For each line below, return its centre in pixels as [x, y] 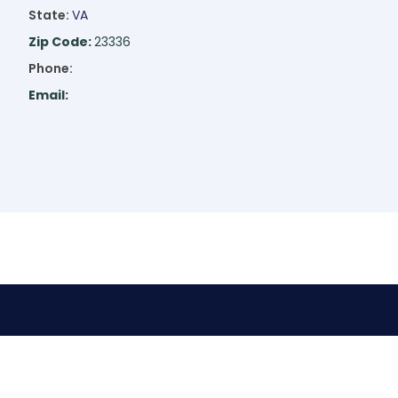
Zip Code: [61, 41]
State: [50, 15]
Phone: [50, 68]
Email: [49, 95]
